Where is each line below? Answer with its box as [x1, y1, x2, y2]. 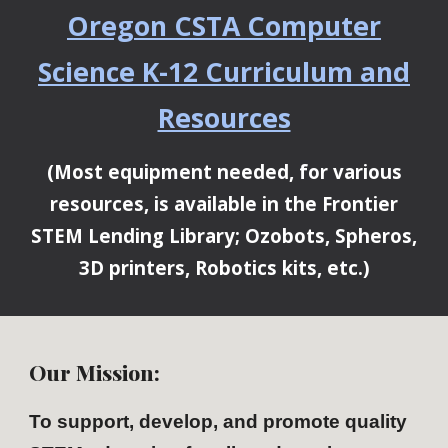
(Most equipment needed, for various [46, 159, 402, 184]
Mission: [76, 358, 161, 386]
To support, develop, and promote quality [29, 411, 408, 432]
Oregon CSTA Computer [67, 8, 381, 44]
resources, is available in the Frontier [50, 191, 398, 216]
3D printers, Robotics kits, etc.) [78, 255, 370, 280]
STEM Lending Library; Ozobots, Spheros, [31, 223, 417, 248]
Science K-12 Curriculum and [38, 54, 410, 90]
